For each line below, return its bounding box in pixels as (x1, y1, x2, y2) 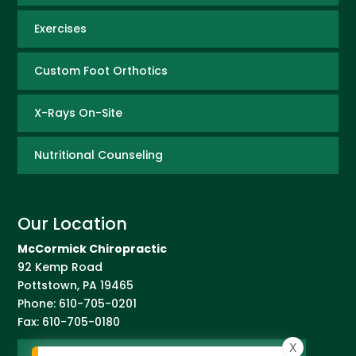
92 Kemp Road (17, 258, 103, 275)
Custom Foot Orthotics (33, 62, 168, 79)
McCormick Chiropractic (17, 240, 168, 257)
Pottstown (17, 277, 78, 293)
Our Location (17, 211, 128, 235)
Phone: (17, 295, 60, 311)
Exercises (33, 20, 87, 37)
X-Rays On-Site (33, 104, 122, 121)
